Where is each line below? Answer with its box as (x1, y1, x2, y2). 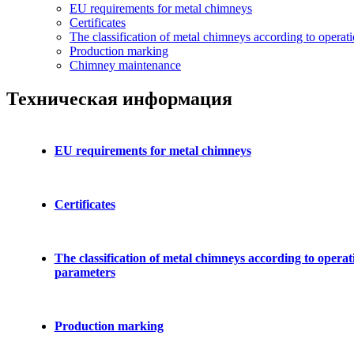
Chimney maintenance (70, 58, 181, 72)
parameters (54, 265, 115, 279)
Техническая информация (6, 88, 232, 109)
